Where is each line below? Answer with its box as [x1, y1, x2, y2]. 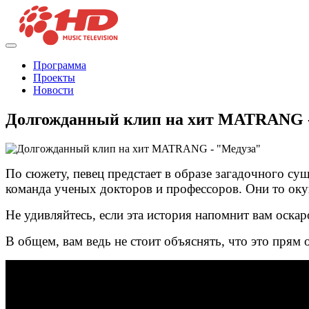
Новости [33, 84, 74, 97]
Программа [33, 59, 86, 72]
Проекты [33, 72, 75, 84]
